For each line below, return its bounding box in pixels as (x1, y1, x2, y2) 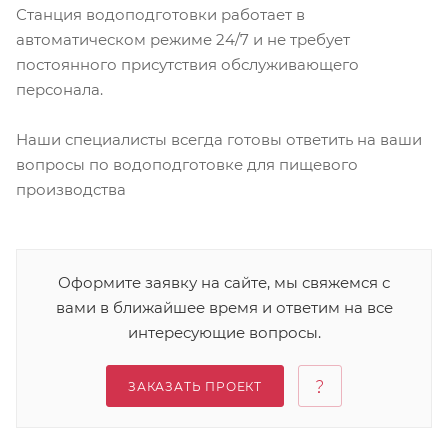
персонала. (16, 80, 103, 100)
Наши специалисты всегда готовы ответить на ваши (16, 130, 422, 150)
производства (16, 180, 126, 200)
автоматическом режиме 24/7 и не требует (16, 30, 350, 50)
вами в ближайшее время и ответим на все (55, 298, 393, 318)
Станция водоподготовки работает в (16, 5, 305, 25)
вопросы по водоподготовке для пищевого (16, 155, 358, 175)
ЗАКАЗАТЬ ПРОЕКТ (128, 379, 262, 395)
